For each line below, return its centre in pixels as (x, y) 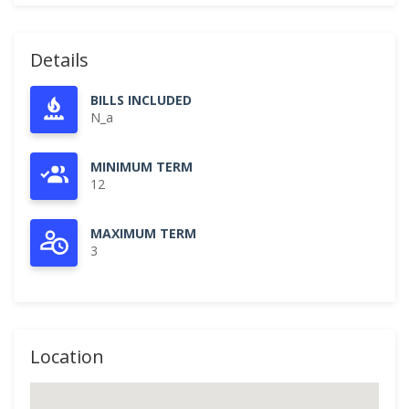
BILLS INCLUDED (141, 100)
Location (67, 357)
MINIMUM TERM (142, 167)
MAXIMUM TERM (143, 233)
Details (59, 60)
